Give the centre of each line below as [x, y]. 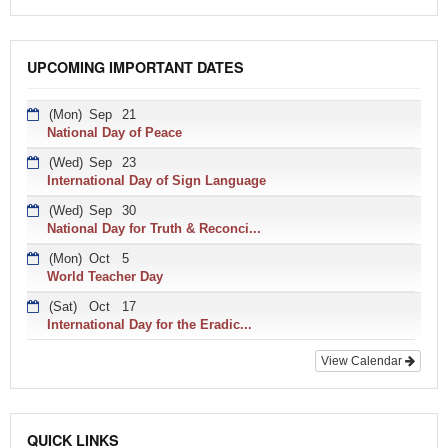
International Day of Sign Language [156, 180]
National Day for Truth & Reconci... [154, 228]
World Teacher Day [105, 276]
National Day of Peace [114, 132]
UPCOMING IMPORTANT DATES [135, 67]
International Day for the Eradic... [149, 324]
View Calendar [363, 360]
